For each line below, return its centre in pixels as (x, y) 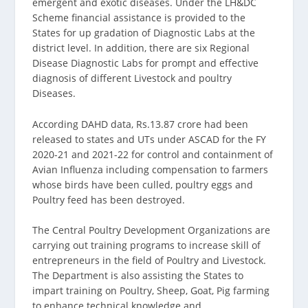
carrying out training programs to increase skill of (147, 245)
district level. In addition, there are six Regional (141, 48)
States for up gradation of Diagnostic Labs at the (144, 33)
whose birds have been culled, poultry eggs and (143, 184)
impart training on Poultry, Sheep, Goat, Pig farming (151, 291)
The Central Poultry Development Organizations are (152, 230)
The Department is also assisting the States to (138, 276)
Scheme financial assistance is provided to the (139, 18)
